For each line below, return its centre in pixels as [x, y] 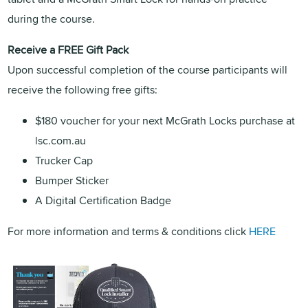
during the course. [52, 19]
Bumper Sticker [72, 180]
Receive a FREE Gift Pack [68, 49]
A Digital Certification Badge [103, 200]
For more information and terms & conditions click [129, 231]
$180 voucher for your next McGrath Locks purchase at [165, 120]
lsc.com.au [61, 140]
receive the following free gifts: [83, 89]
